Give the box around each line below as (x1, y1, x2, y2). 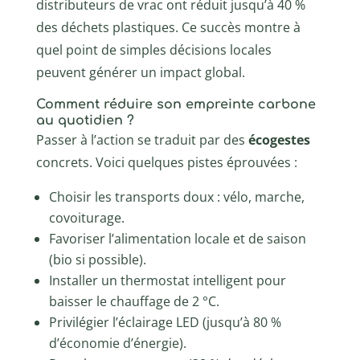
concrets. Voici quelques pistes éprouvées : (35, 153, 297, 171)
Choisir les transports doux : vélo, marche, (48, 187, 305, 206)
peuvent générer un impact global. (35, 63, 245, 81)
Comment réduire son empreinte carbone (35, 96, 316, 112)
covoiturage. (48, 208, 125, 227)
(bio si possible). (48, 250, 146, 268)
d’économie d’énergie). (48, 333, 186, 352)
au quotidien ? (35, 112, 134, 128)
